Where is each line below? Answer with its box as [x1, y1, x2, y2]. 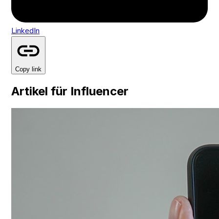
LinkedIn [11, 25, 40, 37]
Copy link [15, 66, 42, 73]
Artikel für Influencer [11, 84, 129, 98]
